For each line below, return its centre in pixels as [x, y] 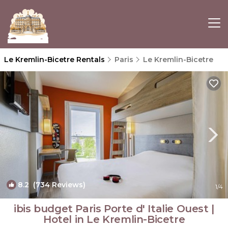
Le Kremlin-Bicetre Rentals [55, 60]
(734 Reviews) [57, 185]
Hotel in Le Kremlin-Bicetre [114, 219]
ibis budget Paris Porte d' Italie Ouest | [114, 209]
